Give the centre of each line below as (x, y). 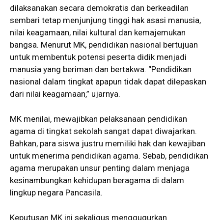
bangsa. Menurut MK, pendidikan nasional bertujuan (104, 44)
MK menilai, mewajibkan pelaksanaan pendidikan (98, 119)
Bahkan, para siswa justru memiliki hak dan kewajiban (108, 143)
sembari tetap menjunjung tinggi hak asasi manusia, (105, 20)
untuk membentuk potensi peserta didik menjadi (98, 57)
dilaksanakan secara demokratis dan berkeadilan (99, 8)
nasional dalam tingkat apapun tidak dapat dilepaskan (108, 81)
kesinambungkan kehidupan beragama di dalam (97, 180)
